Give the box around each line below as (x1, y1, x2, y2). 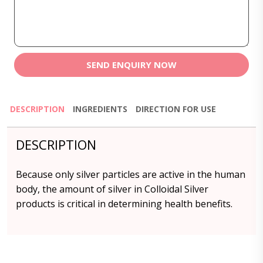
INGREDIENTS (73, 103, 127, 114)
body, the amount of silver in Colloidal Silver (16, 183, 208, 195)
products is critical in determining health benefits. (16, 197, 232, 210)
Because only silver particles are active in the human (16, 168, 245, 181)
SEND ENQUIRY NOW (86, 59, 177, 70)
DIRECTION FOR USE (136, 103, 216, 114)
